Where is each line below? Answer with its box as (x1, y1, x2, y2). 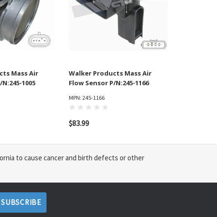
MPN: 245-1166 (69, 94, 105, 102)
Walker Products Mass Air (69, 69, 152, 78)
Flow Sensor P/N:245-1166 (69, 78, 149, 88)
